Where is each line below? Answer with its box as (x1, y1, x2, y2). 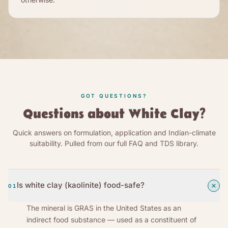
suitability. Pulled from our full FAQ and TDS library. (30, 138, 198, 148)
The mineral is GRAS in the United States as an (26, 203, 181, 212)
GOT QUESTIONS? (80, 92, 148, 99)
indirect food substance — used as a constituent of (26, 215, 196, 224)
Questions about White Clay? (22, 105, 206, 123)
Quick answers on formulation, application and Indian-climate (12, 128, 216, 137)
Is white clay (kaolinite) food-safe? (17, 180, 145, 190)
